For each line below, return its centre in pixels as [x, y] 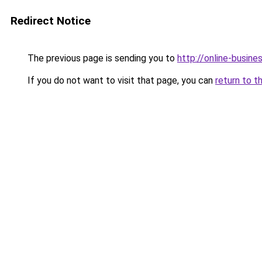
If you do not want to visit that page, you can [120, 80]
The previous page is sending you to [101, 58]
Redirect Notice [51, 21]
